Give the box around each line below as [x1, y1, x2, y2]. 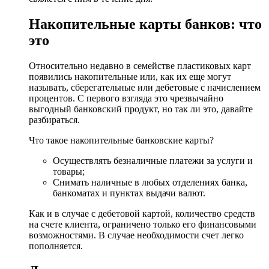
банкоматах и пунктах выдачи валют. [53, 187, 205, 198]
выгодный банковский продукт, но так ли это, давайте [29, 103, 253, 114]
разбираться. [29, 114, 80, 125]
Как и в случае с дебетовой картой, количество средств [29, 208, 255, 219]
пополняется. [29, 240, 83, 251]
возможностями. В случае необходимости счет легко [29, 229, 244, 240]
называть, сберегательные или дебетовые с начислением [29, 82, 261, 92]
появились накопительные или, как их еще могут [29, 71, 231, 82]
